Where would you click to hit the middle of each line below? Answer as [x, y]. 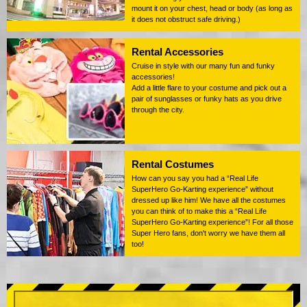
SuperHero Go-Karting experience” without [202, 189]
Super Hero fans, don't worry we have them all [208, 233]
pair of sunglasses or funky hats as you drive [207, 99]
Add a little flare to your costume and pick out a [209, 88]
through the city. [158, 110]
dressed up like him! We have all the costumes [209, 200]
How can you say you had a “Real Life [195, 179]
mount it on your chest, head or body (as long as [212, 9]
